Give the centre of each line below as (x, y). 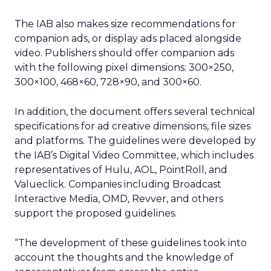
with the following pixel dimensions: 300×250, (124, 67)
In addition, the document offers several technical (135, 112)
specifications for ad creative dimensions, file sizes (132, 126)
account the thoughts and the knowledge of (124, 257)
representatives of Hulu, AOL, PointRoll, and (121, 170)
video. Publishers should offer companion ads (124, 53)
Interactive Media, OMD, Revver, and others (119, 199)
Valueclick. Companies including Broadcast (118, 184)
